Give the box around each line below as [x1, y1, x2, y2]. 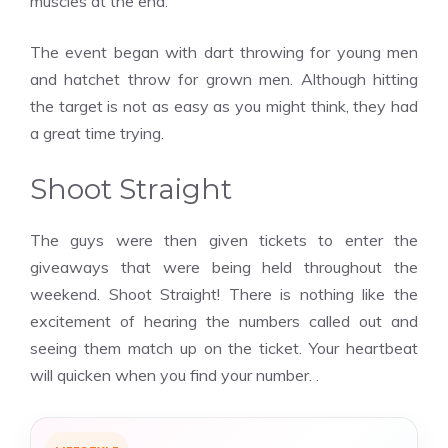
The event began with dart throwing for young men [30, 42, 418, 62]
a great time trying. [30, 123, 164, 143]
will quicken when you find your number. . [30, 365, 319, 385]
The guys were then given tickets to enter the [30, 230, 418, 250]
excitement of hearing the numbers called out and [30, 311, 418, 331]
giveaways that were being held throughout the [30, 257, 418, 277]
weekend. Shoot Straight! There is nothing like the [30, 284, 418, 304]
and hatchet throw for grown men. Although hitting [30, 69, 418, 89]
